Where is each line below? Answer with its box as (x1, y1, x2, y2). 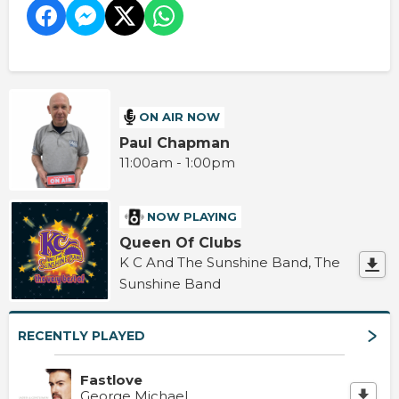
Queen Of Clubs (119, 234, 242, 252)
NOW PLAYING (147, 209, 238, 224)
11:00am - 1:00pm (119, 153, 236, 171)
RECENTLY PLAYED (18, 327, 145, 344)
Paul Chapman (119, 134, 231, 151)
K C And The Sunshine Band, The (119, 254, 341, 272)
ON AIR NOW (139, 110, 221, 125)
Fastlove (80, 370, 142, 388)
